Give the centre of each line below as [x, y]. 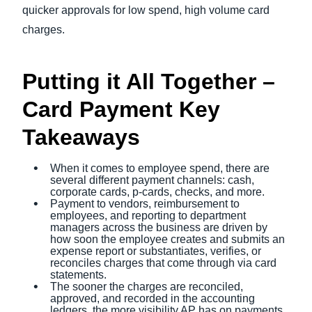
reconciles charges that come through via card [163, 263]
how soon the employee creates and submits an [167, 239]
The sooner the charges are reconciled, [147, 287]
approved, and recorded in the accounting [153, 298]
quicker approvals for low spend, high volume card [146, 10]
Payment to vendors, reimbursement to [145, 204]
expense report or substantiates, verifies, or [156, 251]
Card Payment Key [121, 109]
